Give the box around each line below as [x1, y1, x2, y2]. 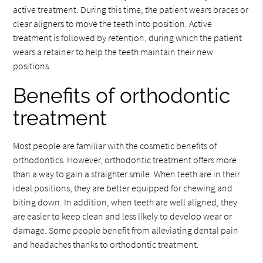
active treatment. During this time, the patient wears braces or [13, 3, 249, 15]
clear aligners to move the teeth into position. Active [13, 17, 213, 29]
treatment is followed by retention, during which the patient [13, 31, 242, 43]
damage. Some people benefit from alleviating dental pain [13, 224, 239, 236]
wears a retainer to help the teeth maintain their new [13, 45, 214, 58]
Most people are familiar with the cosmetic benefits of [13, 139, 217, 151]
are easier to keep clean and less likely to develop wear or [13, 210, 232, 222]
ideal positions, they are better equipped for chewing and [13, 181, 233, 194]
